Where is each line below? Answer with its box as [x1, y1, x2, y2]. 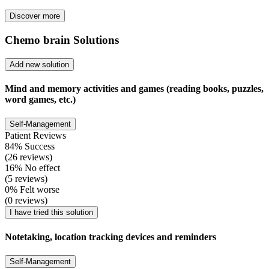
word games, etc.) [5, 94, 76, 105]
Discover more [10, 11, 60, 21]
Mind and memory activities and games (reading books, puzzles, [5, 83, 264, 94]
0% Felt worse [5, 184, 59, 195]
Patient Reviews [5, 130, 66, 141]
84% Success [5, 141, 55, 152]
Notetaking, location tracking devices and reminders [5, 231, 216, 242]
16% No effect [5, 163, 60, 174]
